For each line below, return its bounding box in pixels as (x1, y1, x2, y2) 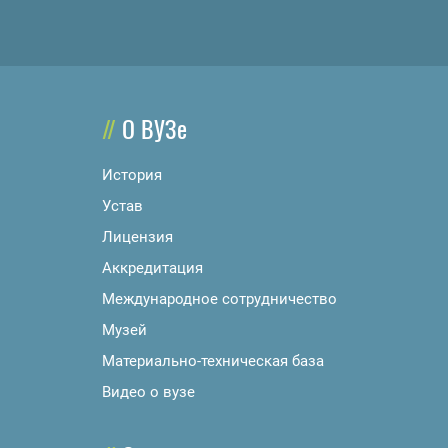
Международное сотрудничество (102, 289, 337, 308)
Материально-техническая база (102, 351, 324, 370)
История (102, 165, 162, 184)
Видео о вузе (102, 382, 195, 401)
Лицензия (102, 227, 173, 246)
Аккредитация (102, 258, 203, 277)
